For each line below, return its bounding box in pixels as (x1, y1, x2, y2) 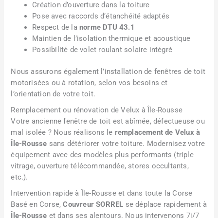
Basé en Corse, (11, 200, 63, 209)
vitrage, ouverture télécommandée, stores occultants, (11, 161, 189, 170)
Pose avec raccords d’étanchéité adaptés (32, 11, 170, 20)
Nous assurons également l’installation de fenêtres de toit (11, 67, 206, 76)
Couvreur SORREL (63, 200, 124, 209)
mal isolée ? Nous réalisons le (11, 127, 115, 137)
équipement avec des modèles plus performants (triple (11, 150, 194, 159)
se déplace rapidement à (123, 200, 207, 209)
